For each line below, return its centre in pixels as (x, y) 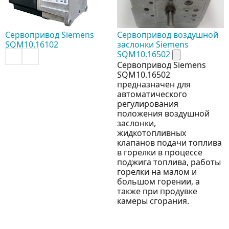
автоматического (152, 94)
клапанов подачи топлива (169, 143)
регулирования (148, 104)
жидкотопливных (152, 133)
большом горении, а (158, 182)
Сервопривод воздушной (168, 35)
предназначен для (154, 85)
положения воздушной (163, 114)
